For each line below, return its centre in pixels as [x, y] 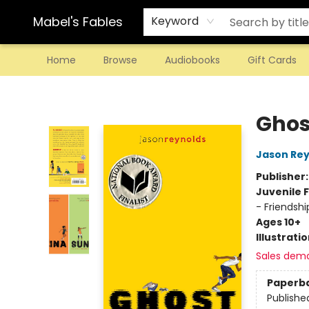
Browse [120, 60]
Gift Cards [272, 60]
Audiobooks [192, 60]
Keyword [175, 21]
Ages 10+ [278, 222]
